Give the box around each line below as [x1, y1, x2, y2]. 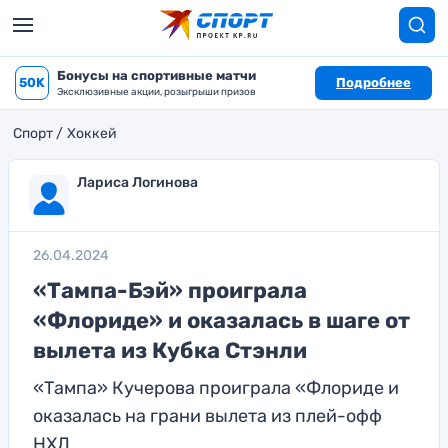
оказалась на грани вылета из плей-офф [33, 405, 382, 427]
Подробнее [336, 75, 411, 90]
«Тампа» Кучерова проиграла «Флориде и [33, 377, 399, 399]
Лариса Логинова [77, 174, 198, 191]
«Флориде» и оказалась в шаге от [33, 307, 410, 334]
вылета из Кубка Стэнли [33, 337, 307, 364]
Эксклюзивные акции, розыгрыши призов [57, 86, 256, 98]
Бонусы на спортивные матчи [57, 68, 256, 83]
